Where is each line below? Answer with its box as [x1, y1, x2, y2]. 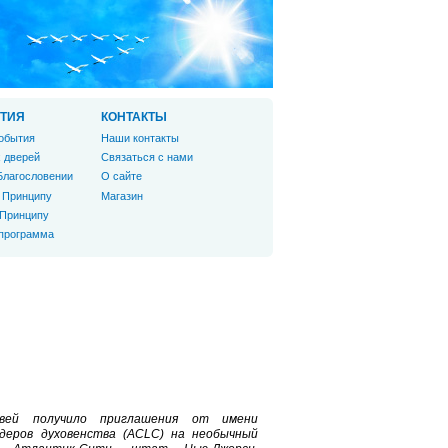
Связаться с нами [101, 151, 193, 164]
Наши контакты [101, 132, 179, 144]
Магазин [101, 189, 143, 202]
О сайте [101, 170, 142, 183]
